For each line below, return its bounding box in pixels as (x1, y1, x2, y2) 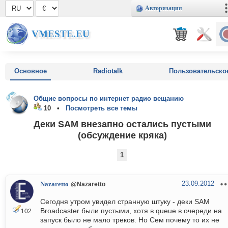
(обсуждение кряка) (77, 129, 167, 140)
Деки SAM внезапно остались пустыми (33, 118, 211, 129)
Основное (14, 67, 47, 75)
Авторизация (145, 5, 182, 12)
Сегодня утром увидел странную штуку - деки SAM (40, 197, 210, 206)
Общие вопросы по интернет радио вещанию (34, 95, 184, 102)
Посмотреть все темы (66, 104, 137, 112)
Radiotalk (93, 67, 123, 75)
